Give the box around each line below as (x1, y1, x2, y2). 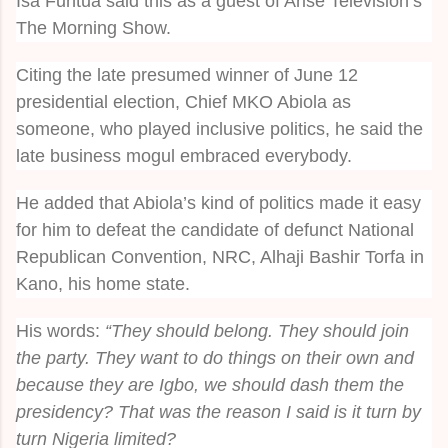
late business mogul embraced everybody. (16, 145, 352, 166)
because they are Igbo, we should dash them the (16, 374, 404, 395)
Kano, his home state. (16, 273, 190, 294)
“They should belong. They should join (105, 320, 409, 341)
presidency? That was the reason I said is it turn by (16, 401, 421, 422)
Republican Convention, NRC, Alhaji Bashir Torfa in (16, 246, 424, 267)
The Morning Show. (16, 17, 171, 38)
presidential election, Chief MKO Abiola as (16, 91, 351, 112)
